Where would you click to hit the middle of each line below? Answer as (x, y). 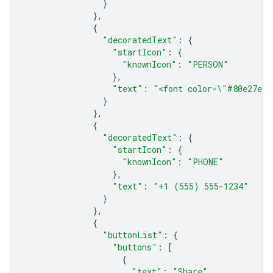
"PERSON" (208, 65)
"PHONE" (205, 162)
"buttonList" (133, 235)
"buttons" (135, 247)
